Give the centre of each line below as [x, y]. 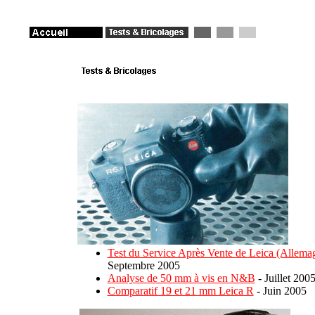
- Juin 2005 [280, 291]
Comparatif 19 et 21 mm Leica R [180, 291]
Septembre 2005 [143, 265]
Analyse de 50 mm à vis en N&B [181, 278]
